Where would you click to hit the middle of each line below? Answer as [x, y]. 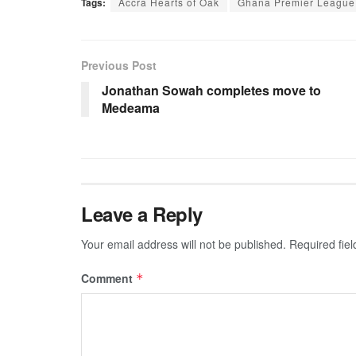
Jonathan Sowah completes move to [211, 91]
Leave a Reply [142, 214]
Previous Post [119, 66]
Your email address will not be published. [184, 244]
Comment [108, 279]
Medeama [131, 108]
